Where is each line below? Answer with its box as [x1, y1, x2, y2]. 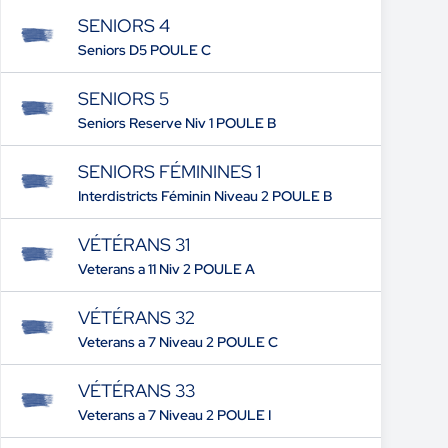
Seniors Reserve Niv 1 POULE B [77, 114, 276, 132]
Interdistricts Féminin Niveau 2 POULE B [77, 187, 332, 205]
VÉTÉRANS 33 [77, 379, 195, 402]
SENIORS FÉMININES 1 [77, 160, 261, 183]
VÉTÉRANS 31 [77, 233, 190, 256]
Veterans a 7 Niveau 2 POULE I [77, 406, 271, 424]
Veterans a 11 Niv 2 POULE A [77, 260, 255, 278]
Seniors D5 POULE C [77, 41, 211, 59]
